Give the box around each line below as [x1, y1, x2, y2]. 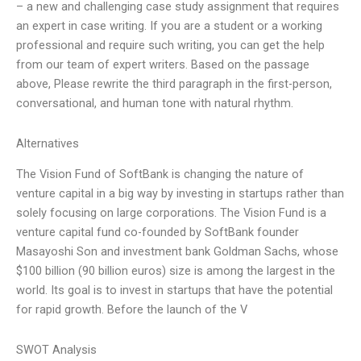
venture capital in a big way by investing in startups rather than [16, 186, 344, 201]
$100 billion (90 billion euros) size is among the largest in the [16, 263, 335, 279]
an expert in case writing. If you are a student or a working [16, 19, 322, 34]
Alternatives [16, 135, 79, 151]
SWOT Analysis [16, 342, 97, 357]
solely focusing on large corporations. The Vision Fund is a [16, 205, 326, 221]
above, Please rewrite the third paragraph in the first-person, [16, 77, 332, 92]
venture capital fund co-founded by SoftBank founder [16, 225, 299, 240]
